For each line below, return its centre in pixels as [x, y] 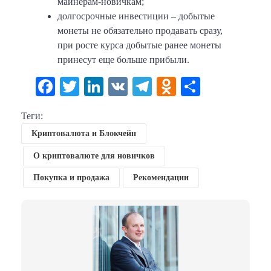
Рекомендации [161, 178]
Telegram [188, 87]
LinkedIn [139, 87]
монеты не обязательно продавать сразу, [140, 31]
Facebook [93, 87]
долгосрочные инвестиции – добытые [136, 16]
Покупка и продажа [71, 178]
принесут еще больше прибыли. [123, 60]
